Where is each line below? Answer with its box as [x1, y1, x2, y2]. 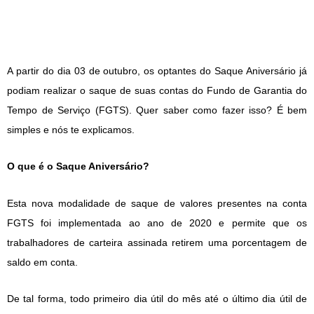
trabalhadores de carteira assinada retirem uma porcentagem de [7, 236, 307, 248]
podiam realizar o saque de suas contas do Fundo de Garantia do [7, 84, 307, 96]
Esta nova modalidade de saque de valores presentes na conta [7, 197, 307, 209]
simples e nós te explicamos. [7, 123, 135, 135]
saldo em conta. [7, 256, 78, 268]
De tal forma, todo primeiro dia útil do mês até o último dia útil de [7, 293, 307, 305]
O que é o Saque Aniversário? [7, 161, 149, 172]
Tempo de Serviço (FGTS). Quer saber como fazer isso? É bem [7, 104, 307, 116]
